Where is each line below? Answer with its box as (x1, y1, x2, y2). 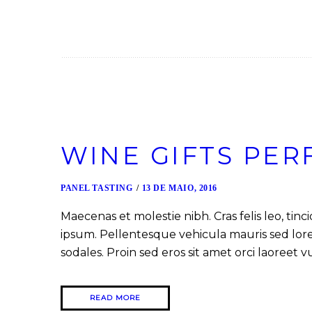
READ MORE (90, 292, 141, 302)
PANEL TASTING (61, 182, 133, 193)
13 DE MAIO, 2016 (141, 182, 218, 193)
